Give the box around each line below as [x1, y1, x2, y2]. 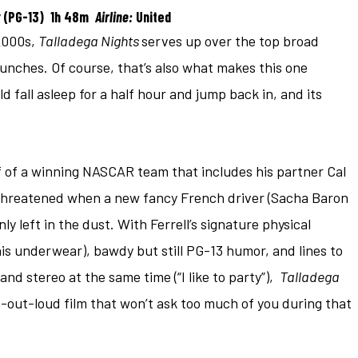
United [133, 7, 171, 26]
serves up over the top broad [141, 31, 319, 50]
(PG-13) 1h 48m [3, 7, 95, 26]
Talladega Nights [38, 31, 141, 50]
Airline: [95, 7, 133, 26]
